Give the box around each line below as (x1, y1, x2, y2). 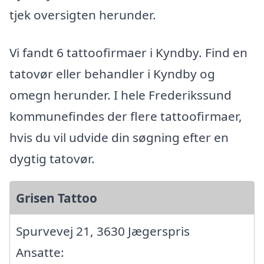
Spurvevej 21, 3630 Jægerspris (16, 222, 190, 239)
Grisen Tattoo (16, 189, 97, 206)
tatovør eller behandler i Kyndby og (9, 65, 215, 82)
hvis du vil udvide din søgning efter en (9, 128, 229, 146)
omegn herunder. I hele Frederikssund (9, 86, 232, 103)
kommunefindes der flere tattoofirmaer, (9, 107, 242, 124)
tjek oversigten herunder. (9, 6, 156, 24)
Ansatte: (16, 243, 64, 260)
